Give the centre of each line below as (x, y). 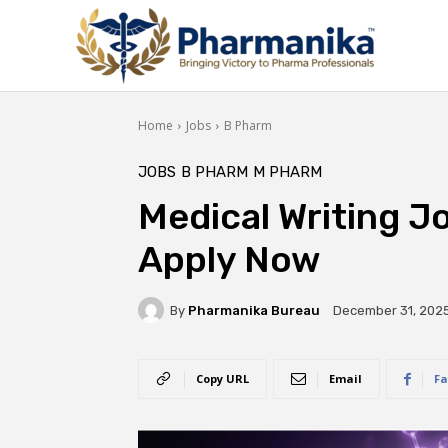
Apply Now (229, 259)
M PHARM (287, 172)
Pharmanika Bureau (254, 310)
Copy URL (222, 378)
